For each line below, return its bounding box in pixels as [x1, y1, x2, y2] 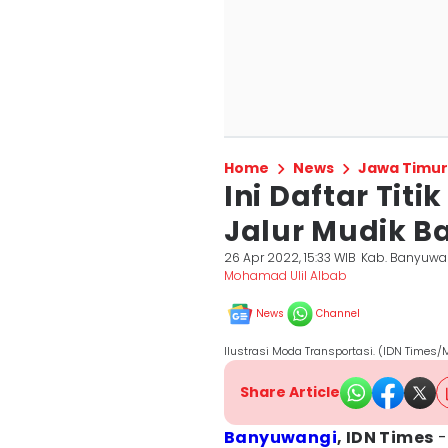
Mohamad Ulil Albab [224, 267, 347, 284]
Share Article [240, 382, 340, 402]
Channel [316, 306, 360, 321]
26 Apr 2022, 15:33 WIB [224, 249, 356, 266]
